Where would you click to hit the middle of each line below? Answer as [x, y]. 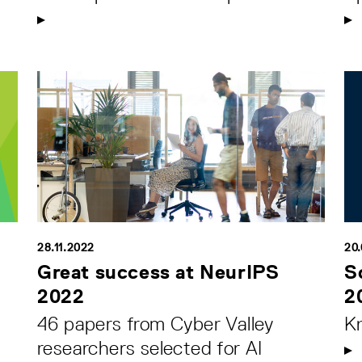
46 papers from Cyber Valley [156, 323]
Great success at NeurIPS [158, 271]
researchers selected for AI [150, 347]
